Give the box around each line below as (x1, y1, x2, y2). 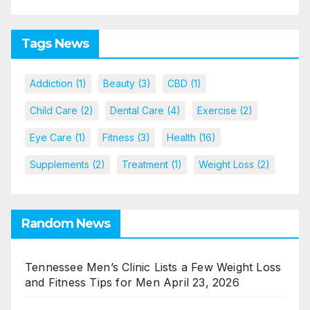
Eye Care (30, 131, 72, 143)
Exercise (197, 104, 237, 116)
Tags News (21, 35, 89, 51)
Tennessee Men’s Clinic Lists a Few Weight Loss (25, 259, 282, 274)
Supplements (30, 158, 89, 170)
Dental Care (110, 104, 164, 116)
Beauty (103, 77, 135, 89)
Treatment (122, 158, 168, 170)
